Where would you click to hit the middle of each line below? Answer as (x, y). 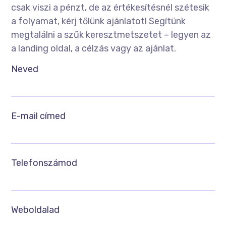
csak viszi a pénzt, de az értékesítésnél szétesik (110, 8)
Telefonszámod (44, 163)
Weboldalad (36, 210)
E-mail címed (39, 116)
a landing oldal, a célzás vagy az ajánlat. (94, 49)
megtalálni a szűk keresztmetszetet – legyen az (111, 35)
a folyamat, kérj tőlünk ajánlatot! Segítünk (99, 21)
